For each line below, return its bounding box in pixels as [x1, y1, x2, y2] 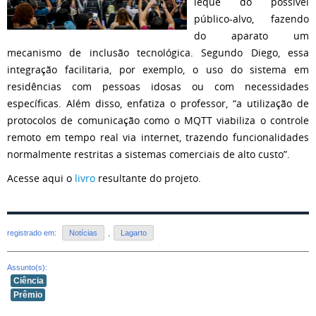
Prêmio [13, 290, 42, 300]
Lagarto [121, 229, 147, 238]
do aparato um [194, 29, 309, 42]
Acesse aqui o [7, 171, 75, 185]
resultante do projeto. [95, 171, 201, 185]
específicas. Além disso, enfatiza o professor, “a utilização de [7, 97, 309, 110]
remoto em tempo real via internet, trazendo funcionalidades [7, 130, 309, 144]
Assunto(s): [7, 262, 47, 272]
